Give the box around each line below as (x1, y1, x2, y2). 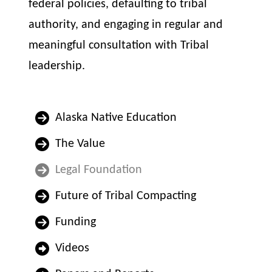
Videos (55, 242, 90, 255)
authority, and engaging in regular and (29, 18, 223, 31)
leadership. (29, 59, 86, 72)
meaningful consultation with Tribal (29, 39, 209, 52)
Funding (55, 216, 97, 229)
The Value (55, 138, 106, 151)
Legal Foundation (55, 164, 143, 177)
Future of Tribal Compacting (55, 190, 197, 203)
